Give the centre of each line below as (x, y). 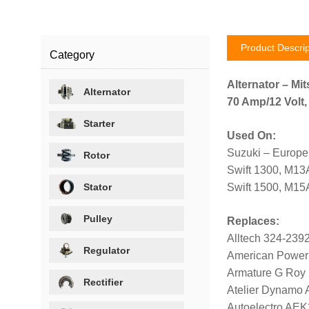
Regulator (107, 250)
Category (72, 54)
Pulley (98, 218)
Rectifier (103, 282)
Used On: (251, 135)
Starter (99, 123)
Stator (98, 187)
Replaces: (253, 221)
